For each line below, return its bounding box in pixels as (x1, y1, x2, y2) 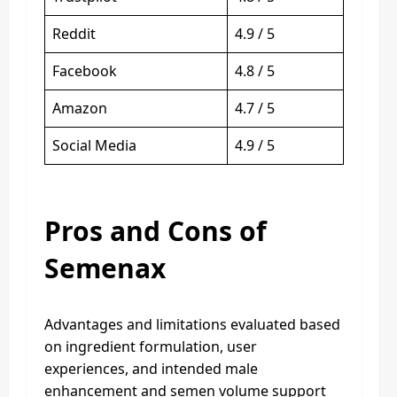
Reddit (52, 23, 96, 43)
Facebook (52, 60, 117, 81)
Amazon (52, 97, 107, 118)
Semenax (44, 249, 166, 286)
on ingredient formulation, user (44, 336, 257, 356)
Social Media (52, 135, 136, 155)
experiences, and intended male (44, 358, 258, 378)
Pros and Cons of (44, 212, 267, 249)
